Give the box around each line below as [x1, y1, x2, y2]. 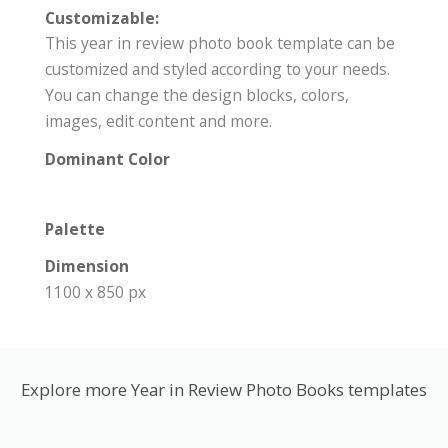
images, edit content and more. [45, 110, 272, 132]
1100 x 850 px [45, 281, 146, 303]
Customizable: [45, 7, 159, 29]
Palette [45, 218, 105, 240]
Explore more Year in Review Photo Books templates [21, 378, 427, 401]
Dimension [45, 255, 129, 277]
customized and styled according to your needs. [45, 58, 390, 80]
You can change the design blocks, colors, [45, 84, 349, 106]
